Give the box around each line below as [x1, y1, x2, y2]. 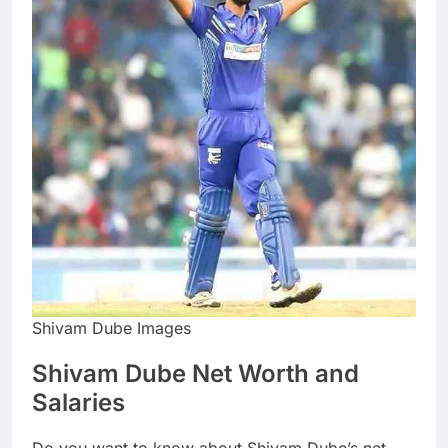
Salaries [32, 388, 125, 418]
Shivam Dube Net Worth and [32, 359, 359, 389]
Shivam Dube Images [32, 318, 191, 339]
